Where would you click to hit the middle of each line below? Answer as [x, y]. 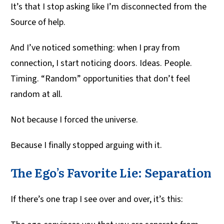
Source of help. [38, 22]
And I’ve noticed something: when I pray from [95, 48]
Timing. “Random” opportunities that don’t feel [100, 79]
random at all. [36, 94]
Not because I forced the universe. [74, 120]
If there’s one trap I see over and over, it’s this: [97, 199]
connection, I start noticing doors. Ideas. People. [101, 63]
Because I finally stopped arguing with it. [86, 145]
